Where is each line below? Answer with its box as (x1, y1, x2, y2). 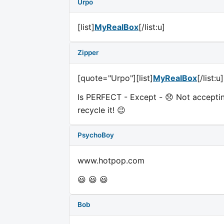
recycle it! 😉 (77, 104, 125, 115)
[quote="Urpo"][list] (77, 72, 153, 83)
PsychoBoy (77, 131, 114, 139)
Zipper (77, 48, 98, 56)
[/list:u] (138, 22, 165, 32)
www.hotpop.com (77, 155, 144, 165)
